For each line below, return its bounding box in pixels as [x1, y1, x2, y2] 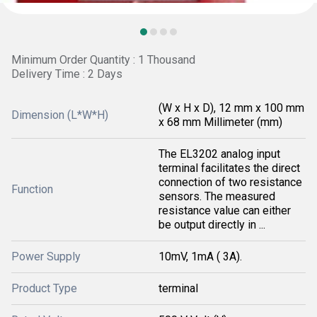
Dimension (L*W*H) [11, 108, 108, 122]
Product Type [11, 282, 77, 295]
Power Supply [11, 250, 81, 263]
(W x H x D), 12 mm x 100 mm [158, 101, 304, 115]
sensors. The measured [158, 190, 275, 203]
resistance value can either [158, 204, 291, 217]
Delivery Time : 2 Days [11, 67, 122, 81]
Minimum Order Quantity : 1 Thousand [11, 53, 195, 67]
